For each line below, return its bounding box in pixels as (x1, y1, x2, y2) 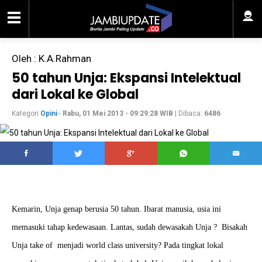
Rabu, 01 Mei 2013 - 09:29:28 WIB (63, 109, 173, 118)
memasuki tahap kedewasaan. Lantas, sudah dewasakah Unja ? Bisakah (12, 223, 247, 232)
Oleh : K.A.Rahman (12, 53, 91, 64)
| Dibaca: (173, 109, 204, 118)
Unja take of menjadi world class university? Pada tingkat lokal (12, 241, 223, 250)
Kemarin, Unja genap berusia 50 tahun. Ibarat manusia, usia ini (12, 205, 221, 213)
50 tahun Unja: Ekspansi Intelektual (12, 69, 241, 87)
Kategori (12, 109, 40, 118)
